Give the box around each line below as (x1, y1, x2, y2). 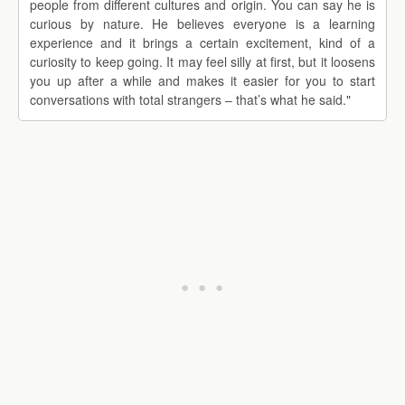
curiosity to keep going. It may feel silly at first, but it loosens (30, 52, 375, 71)
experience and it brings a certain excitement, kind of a (30, 33, 375, 52)
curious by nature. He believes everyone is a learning (30, 14, 375, 33)
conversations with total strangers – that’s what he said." (30, 90, 351, 109)
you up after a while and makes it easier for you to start (30, 71, 375, 90)
